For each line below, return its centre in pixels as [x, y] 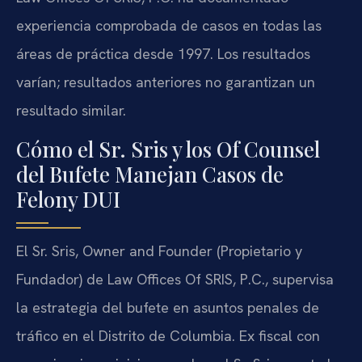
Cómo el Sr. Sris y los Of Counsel [168, 149]
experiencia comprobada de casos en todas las [169, 26]
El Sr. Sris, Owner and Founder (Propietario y [159, 250]
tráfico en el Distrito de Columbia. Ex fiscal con [168, 335]
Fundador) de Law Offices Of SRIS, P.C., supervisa [175, 279]
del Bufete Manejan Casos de [150, 174]
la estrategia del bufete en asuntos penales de [168, 307]
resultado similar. [71, 111]
